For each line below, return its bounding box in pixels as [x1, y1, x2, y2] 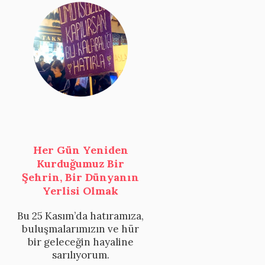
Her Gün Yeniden [33, 143, 128, 157]
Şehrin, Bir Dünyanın [22, 170, 139, 185]
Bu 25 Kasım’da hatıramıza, [17, 209, 144, 223]
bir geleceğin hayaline [27, 235, 134, 249]
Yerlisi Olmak [43, 184, 118, 198]
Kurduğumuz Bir [37, 157, 124, 171]
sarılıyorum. [51, 248, 109, 262]
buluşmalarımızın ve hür [22, 222, 139, 236]
